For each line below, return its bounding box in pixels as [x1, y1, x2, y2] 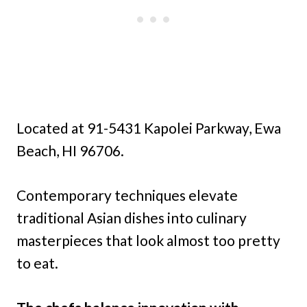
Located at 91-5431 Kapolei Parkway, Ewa [16, 119, 281, 136]
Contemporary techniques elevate [16, 186, 238, 204]
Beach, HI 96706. [16, 142, 124, 159]
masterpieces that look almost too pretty [16, 232, 280, 249]
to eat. [16, 254, 58, 271]
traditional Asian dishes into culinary [16, 209, 247, 226]
